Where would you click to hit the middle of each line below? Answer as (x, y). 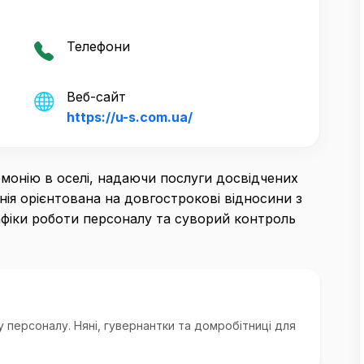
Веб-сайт (96, 97)
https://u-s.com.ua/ (130, 117)
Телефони (98, 47)
